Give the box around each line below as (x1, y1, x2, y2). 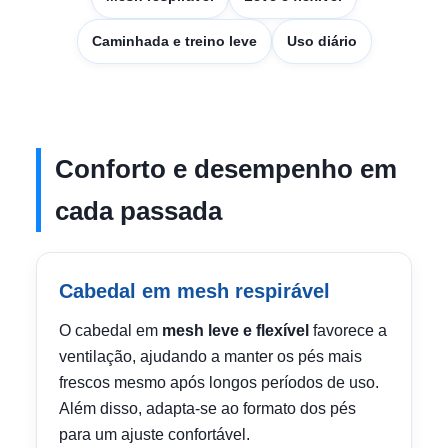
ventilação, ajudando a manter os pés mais (59, 348, 362, 365)
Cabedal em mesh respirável (59, 280, 330, 302)
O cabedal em (59, 322, 162, 339)
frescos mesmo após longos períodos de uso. (59, 374, 379, 391)
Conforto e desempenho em (55, 154, 397, 184)
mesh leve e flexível (162, 322, 309, 339)
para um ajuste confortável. (59, 426, 250, 443)
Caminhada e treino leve (91, 33, 257, 49)
